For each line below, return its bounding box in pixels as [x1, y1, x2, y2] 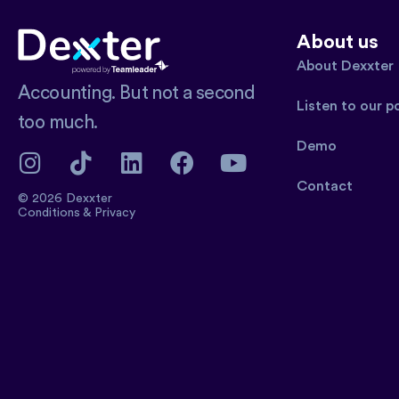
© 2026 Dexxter [18, 191, 112, 205]
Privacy [94, 206, 135, 219]
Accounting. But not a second [18, 83, 256, 102]
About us [296, 31, 379, 52]
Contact [296, 178, 353, 193]
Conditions [18, 206, 83, 219]
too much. [18, 112, 98, 132]
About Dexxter [296, 58, 394, 73]
